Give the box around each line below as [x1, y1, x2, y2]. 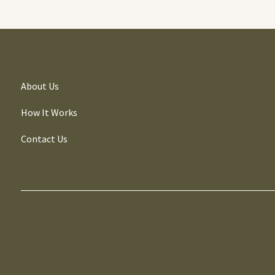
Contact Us [20, 133, 68, 145]
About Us [20, 80, 59, 93]
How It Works [20, 106, 77, 119]
